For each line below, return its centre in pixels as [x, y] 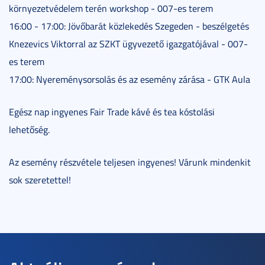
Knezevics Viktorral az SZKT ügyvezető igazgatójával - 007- [128, 44]
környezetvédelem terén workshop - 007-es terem [111, 8]
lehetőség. [29, 130]
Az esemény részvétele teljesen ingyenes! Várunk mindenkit [130, 162]
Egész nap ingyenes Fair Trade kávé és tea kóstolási [112, 112]
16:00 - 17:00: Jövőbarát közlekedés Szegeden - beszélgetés [129, 26]
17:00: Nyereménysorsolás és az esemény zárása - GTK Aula [130, 79]
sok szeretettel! [40, 180]
